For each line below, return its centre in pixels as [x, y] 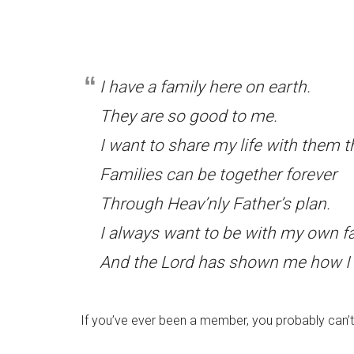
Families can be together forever [218, 175]
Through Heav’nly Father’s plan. [215, 204]
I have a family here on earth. [205, 87]
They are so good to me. [188, 116]
